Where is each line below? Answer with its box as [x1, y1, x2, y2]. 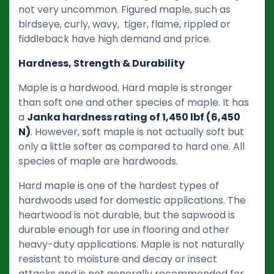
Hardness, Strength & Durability [18, 56, 185, 70]
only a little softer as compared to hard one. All [18, 139, 245, 154]
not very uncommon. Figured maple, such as [18, 2, 231, 17]
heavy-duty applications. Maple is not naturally [18, 237, 244, 251]
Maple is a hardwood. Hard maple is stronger [18, 80, 232, 95]
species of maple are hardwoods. [18, 154, 178, 168]
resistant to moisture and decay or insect [18, 251, 217, 266]
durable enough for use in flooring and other [18, 222, 229, 237]
